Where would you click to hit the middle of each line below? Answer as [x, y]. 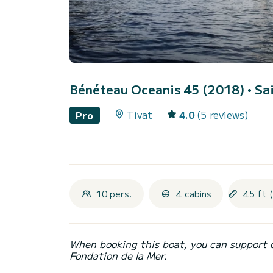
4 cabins [193, 193]
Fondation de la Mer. [118, 255]
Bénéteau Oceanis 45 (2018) [158, 90]
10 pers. [114, 193]
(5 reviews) [222, 115]
